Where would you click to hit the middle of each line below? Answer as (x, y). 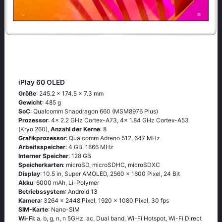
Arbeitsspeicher (42, 147)
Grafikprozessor (42, 138)
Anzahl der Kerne (75, 129)
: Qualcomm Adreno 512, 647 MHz (113, 138)
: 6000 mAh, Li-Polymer (66, 183)
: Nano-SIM (64, 209)
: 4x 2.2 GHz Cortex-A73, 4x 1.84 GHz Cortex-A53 (118, 120)
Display (29, 174)
